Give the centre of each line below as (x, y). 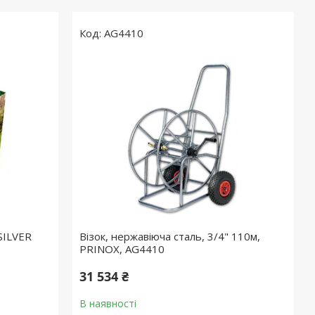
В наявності (108, 303)
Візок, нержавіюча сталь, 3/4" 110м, (170, 236)
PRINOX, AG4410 (122, 249)
